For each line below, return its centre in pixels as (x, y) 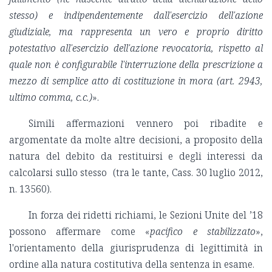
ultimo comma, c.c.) (51, 97)
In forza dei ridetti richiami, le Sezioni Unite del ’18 (146, 215)
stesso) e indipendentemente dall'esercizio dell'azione (136, 15)
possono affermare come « (80, 232)
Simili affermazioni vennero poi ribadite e (146, 124)
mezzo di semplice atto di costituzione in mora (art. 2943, (136, 81)
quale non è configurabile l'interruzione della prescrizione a (136, 65)
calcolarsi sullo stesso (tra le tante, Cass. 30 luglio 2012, (136, 173)
